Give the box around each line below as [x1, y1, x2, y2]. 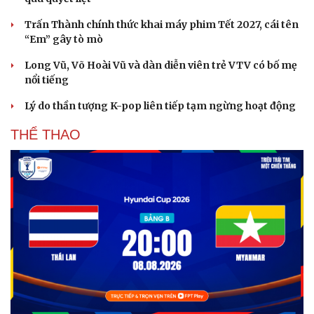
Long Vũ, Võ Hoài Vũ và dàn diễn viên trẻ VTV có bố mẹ [25, 58, 297, 71]
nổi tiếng [25, 73, 69, 86]
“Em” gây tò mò [25, 32, 103, 46]
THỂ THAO [11, 126, 81, 142]
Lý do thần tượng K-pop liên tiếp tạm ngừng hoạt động [25, 99, 296, 112]
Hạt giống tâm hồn [170, 5, 252, 17]
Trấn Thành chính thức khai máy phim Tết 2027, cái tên [25, 18, 299, 31]
